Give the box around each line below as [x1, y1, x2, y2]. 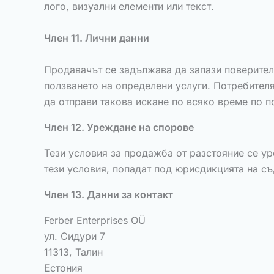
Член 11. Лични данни [44, 32, 149, 44]
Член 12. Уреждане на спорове [44, 121, 194, 133]
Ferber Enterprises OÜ [44, 214, 146, 226]
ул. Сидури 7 [44, 230, 105, 242]
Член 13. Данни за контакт [44, 188, 173, 201]
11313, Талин [44, 246, 103, 258]
